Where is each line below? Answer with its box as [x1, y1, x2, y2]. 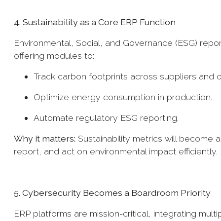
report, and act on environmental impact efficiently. [14, 146, 220, 156]
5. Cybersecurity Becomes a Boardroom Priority [14, 187, 213, 198]
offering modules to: [14, 50, 97, 61]
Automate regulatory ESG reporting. [34, 112, 181, 123]
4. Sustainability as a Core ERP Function [14, 17, 178, 27]
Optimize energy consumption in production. [34, 92, 215, 102]
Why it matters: [14, 133, 75, 144]
